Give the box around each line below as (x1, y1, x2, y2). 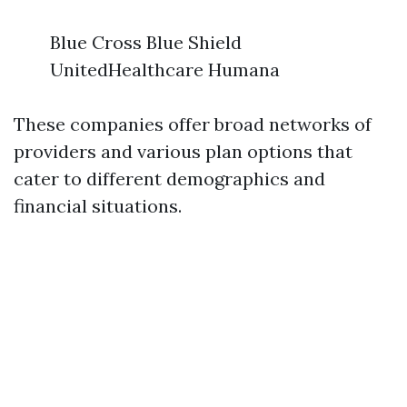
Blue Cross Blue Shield (50, 31, 242, 54)
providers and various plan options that (14, 140, 352, 163)
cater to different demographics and (14, 167, 325, 190)
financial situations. (14, 194, 182, 217)
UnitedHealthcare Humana (50, 58, 280, 81)
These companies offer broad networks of (14, 113, 372, 135)
